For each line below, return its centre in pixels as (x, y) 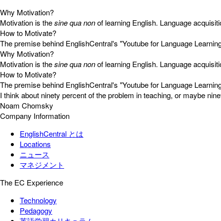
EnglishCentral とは (52, 133)
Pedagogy (36, 210)
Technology (38, 200)
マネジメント (42, 165)
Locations (35, 144)
